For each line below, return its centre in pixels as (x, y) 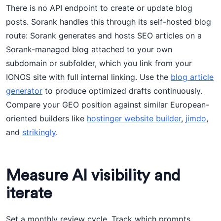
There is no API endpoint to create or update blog (99, 8)
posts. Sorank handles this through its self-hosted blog (109, 22)
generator (24, 91)
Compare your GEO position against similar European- (108, 105)
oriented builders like (46, 118)
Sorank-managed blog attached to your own (89, 49)
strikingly (39, 132)
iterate (29, 193)
